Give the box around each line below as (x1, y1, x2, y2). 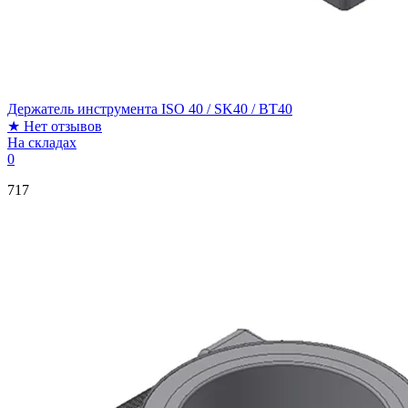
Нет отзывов (24, 117, 102, 134)
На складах (7, 134, 76, 150)
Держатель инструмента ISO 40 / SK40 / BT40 (7, 100, 292, 117)
